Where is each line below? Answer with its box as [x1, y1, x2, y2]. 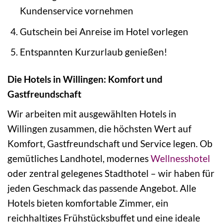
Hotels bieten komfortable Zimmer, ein [7, 197, 168, 209]
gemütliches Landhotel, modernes [7, 152, 151, 164]
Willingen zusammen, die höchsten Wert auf [7, 122, 191, 134]
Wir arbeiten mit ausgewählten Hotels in [7, 108, 176, 119]
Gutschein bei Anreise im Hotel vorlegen [19, 25, 188, 37]
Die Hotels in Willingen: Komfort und [7, 73, 163, 85]
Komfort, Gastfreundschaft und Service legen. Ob [7, 137, 213, 149]
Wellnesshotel [151, 152, 210, 164]
